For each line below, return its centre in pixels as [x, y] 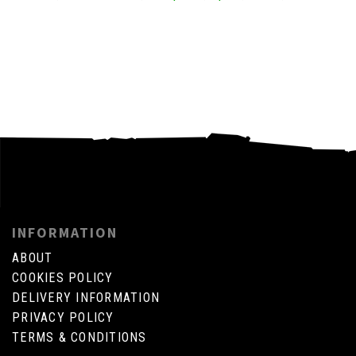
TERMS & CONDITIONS [79, 338]
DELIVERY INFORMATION [86, 298]
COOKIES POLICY [63, 278]
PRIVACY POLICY [63, 318]
